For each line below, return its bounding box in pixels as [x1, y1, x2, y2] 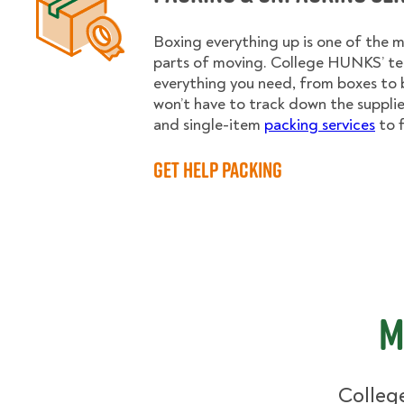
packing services [264, 115, 375, 135]
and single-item [153, 115, 264, 135]
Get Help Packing [153, 154, 282, 185]
